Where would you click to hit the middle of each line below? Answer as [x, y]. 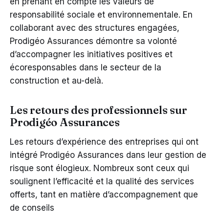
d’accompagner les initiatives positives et [91, 54]
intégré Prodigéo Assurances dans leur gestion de [108, 155]
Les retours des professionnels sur [99, 110]
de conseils [32, 208]
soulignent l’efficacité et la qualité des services [102, 181]
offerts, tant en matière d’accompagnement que [104, 194]
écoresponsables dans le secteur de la [86, 67]
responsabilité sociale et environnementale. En [101, 14]
